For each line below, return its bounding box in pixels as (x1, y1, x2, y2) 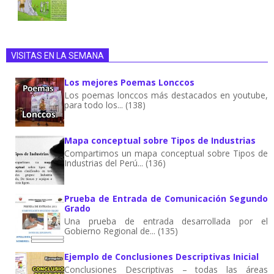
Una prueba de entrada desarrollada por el (64, 215, 268, 227)
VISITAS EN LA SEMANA (11, 50, 104, 61)
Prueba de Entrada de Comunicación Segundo (64, 192, 268, 204)
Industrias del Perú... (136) (64, 157, 166, 169)
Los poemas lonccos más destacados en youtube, (64, 89, 268, 101)
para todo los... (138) (64, 98, 146, 111)
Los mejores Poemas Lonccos (64, 76, 194, 88)
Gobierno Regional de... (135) (64, 224, 178, 237)
